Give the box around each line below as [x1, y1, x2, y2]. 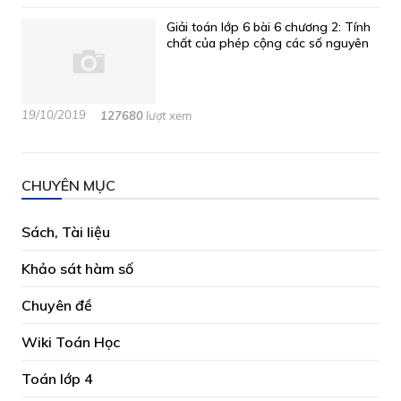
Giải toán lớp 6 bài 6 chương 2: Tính [166, 19, 371, 35]
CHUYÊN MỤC [21, 176, 115, 194]
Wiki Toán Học [21, 333, 120, 351]
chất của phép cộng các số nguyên [166, 35, 369, 51]
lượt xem [143, 108, 192, 123]
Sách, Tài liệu [21, 223, 110, 241]
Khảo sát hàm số [21, 260, 133, 277]
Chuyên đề [21, 296, 92, 314]
